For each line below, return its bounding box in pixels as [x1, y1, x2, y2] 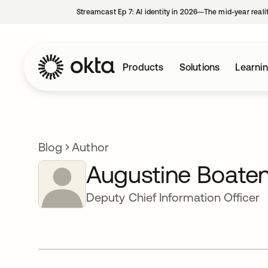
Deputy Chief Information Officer [86, 190, 260, 204]
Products [123, 62, 164, 72]
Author [72, 140, 109, 154]
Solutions [179, 62, 220, 72]
